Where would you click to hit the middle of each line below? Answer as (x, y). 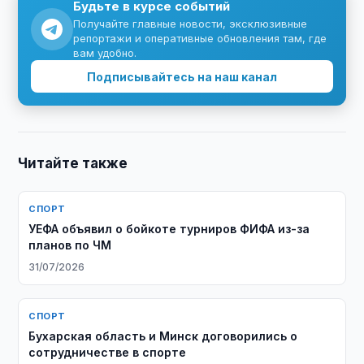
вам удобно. (105, 53)
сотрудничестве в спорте (108, 352)
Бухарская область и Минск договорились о (163, 336)
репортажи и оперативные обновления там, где (200, 38)
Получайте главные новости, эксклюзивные (191, 24)
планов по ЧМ (70, 245)
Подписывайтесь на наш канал (182, 76)
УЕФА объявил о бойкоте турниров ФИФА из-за (169, 229)
